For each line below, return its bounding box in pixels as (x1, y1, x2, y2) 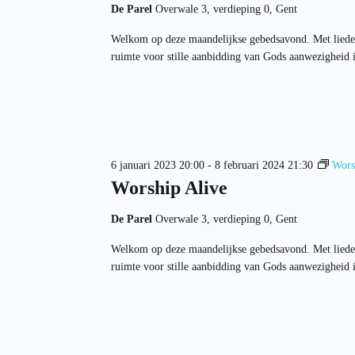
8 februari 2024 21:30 (214, 158, 313, 171)
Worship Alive (110, 177, 227, 198)
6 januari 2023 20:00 (110, 158, 204, 171)
